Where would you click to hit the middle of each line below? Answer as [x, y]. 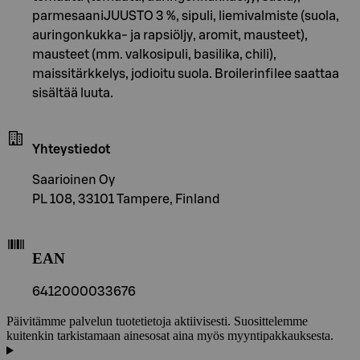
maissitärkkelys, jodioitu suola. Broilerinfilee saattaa [186, 74]
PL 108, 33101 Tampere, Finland [126, 199]
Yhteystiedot [71, 149]
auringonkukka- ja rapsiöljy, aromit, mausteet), [170, 35]
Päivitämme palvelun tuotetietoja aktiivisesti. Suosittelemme [157, 321]
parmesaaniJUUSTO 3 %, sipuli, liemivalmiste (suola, [186, 16]
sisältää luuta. [73, 93]
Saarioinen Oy [74, 180]
